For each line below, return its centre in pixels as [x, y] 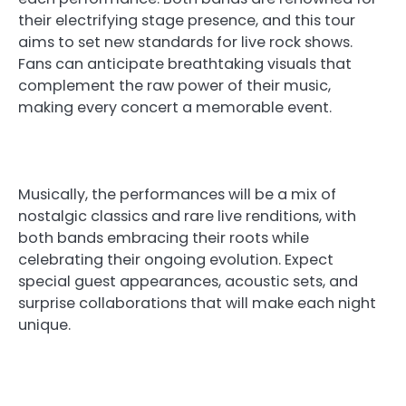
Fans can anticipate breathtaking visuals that [185, 63]
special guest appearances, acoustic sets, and [188, 281]
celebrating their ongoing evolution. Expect [176, 259]
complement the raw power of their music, [174, 85]
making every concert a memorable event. [175, 107]
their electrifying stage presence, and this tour [187, 20]
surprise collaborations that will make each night [197, 303]
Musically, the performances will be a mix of [177, 194]
